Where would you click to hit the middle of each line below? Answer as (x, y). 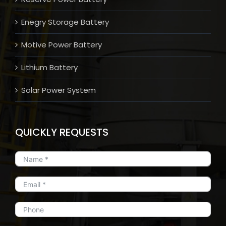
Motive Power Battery (62, 45)
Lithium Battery (49, 68)
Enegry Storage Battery (65, 22)
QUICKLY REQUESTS (62, 132)
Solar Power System (59, 90)
